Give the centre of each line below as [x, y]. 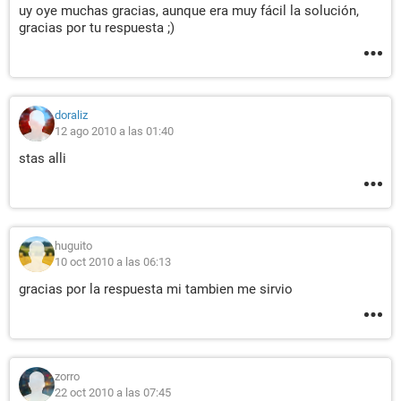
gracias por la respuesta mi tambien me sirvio [156, 289]
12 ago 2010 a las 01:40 [114, 131]
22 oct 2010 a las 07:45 [113, 392]
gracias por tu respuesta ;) [97, 28]
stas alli [43, 158]
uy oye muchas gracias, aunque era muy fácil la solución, [189, 11]
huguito [73, 246]
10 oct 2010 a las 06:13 [113, 262]
